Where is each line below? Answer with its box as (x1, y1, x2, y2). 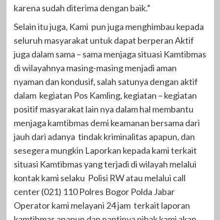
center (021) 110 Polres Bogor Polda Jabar (13, 186, 175, 197)
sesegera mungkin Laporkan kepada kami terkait (13, 144, 197, 156)
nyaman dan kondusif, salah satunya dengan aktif (13, 76, 198, 87)
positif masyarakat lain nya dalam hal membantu (13, 103, 193, 114)
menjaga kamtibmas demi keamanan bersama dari (13, 117, 200, 128)
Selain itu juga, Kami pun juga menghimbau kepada (13, 21, 204, 32)
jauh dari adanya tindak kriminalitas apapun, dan (13, 131, 195, 142)
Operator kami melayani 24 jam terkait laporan (13, 199, 190, 211)
